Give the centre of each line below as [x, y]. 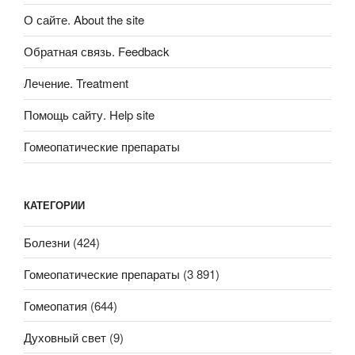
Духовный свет [65, 337]
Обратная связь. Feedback [97, 52]
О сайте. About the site [84, 20]
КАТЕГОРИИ [54, 204]
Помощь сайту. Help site [89, 115]
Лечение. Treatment [76, 83]
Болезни [47, 242]
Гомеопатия [55, 305]
